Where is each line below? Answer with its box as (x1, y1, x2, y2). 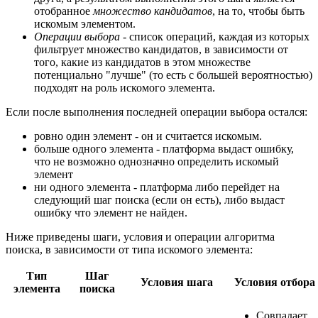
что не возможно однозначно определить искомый (34, 155, 279, 168)
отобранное (34, 4, 93, 17)
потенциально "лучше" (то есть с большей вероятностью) (34, 68, 312, 81)
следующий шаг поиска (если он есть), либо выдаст (34, 193, 285, 206)
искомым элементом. (34, 17, 136, 30)
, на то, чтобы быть (212, 4, 305, 17)
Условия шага (141, 275, 213, 288)
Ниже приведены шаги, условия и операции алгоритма (6, 230, 275, 243)
